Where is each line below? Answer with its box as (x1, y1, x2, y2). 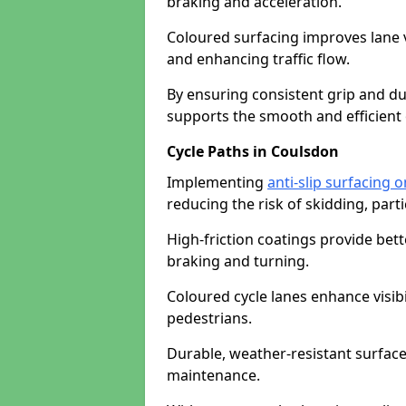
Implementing (167, 172, 267, 192)
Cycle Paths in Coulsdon (167, 141, 339, 161)
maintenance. (167, 365, 260, 385)
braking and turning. (167, 251, 309, 271)
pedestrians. (167, 308, 252, 328)
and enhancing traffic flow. (167, 49, 350, 69)
